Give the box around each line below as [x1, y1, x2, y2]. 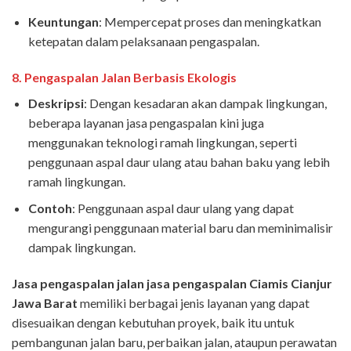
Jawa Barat [12, 295, 78, 310]
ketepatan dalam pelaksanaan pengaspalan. [27, 33, 259, 49]
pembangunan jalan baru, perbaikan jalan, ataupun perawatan [12, 334, 337, 349]
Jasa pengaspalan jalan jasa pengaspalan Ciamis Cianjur [12, 275, 332, 291]
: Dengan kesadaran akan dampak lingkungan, [83, 95, 327, 110]
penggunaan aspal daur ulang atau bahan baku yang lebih [27, 154, 330, 169]
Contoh [27, 201, 72, 216]
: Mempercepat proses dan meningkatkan [98, 13, 321, 29]
